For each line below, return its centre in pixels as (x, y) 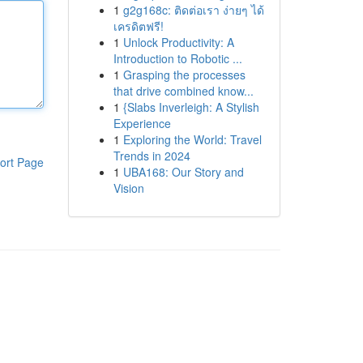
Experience (142, 123)
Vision (128, 188)
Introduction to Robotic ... (177, 58)
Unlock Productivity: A (178, 42)
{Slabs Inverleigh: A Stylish (191, 107)
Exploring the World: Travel (192, 139)
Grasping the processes (184, 75)
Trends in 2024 (152, 156)
